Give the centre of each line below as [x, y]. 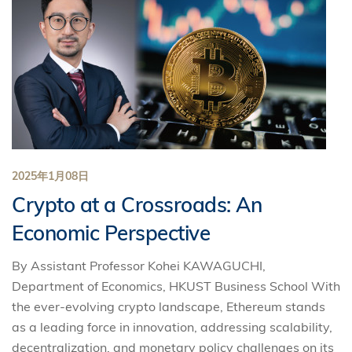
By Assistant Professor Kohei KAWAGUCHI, [139, 266]
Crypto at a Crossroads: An [137, 205]
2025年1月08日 [50, 176]
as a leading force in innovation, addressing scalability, [172, 327]
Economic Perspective [111, 233]
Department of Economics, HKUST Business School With [176, 286]
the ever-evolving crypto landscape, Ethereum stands [169, 306]
